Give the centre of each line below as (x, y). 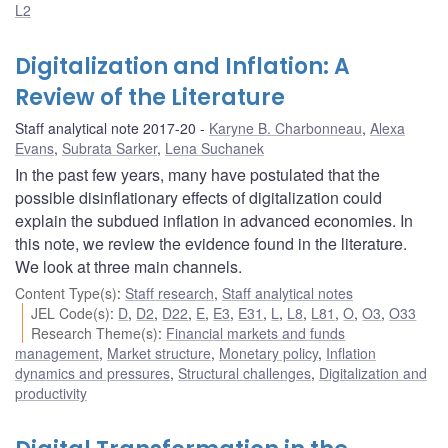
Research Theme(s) (95, 332)
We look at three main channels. (128, 266)
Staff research (169, 292)
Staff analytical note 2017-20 (105, 127)
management (57, 352)
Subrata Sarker (109, 147)
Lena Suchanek (214, 147)
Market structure (159, 352)
